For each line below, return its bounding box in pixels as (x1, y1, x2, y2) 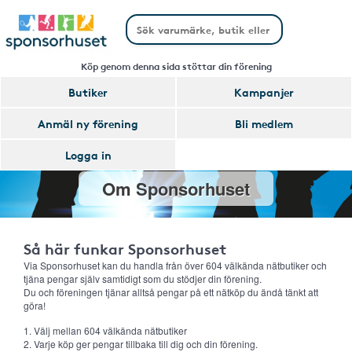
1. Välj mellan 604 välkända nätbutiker (24, 324, 187, 337)
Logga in (64, 147, 112, 163)
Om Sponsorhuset (102, 176, 250, 201)
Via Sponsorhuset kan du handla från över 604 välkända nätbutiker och (24, 258, 327, 272)
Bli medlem (235, 115, 293, 131)
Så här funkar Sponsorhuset (24, 237, 226, 258)
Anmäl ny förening (38, 115, 138, 131)
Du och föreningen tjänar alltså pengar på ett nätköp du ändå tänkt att (24, 285, 318, 299)
